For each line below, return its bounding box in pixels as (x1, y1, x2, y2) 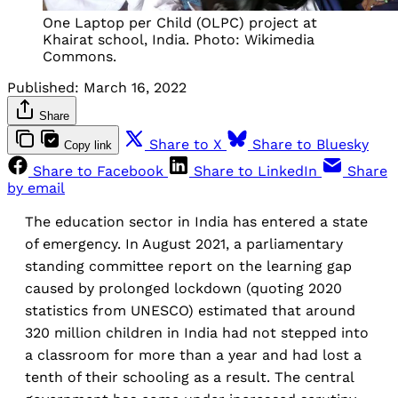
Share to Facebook (33, 162, 163, 179)
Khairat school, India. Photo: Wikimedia (43, 30, 314, 48)
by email (7, 179, 65, 196)
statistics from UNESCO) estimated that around (25, 301, 355, 319)
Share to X (149, 135, 222, 153)
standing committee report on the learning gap (25, 257, 352, 275)
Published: (7, 78, 79, 96)
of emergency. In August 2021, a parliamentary (25, 235, 343, 252)
